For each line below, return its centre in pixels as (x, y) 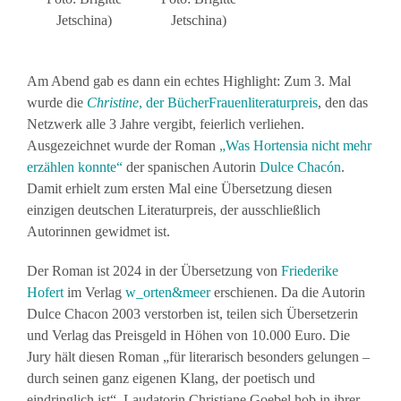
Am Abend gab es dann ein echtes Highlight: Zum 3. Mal (189, 81)
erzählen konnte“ (75, 166)
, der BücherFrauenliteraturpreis (228, 102)
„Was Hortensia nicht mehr (294, 145)
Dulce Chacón (300, 166)
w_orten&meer (168, 292)
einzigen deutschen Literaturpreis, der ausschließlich (174, 209)
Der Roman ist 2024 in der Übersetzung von (154, 270)
